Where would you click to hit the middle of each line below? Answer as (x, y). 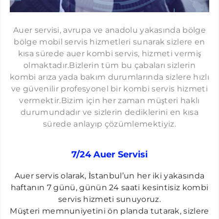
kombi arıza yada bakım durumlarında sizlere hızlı (109, 77)
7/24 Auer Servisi (109, 154)
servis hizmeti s (89, 199)
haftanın (29, 187)
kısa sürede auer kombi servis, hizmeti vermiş (109, 54)
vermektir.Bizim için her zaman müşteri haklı (109, 100)
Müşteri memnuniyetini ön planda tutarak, (97, 211)
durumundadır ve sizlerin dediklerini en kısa (109, 112)
